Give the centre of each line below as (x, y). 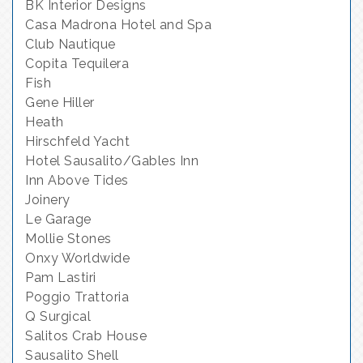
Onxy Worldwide (77, 258)
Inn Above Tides (77, 180)
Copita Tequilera (77, 63)
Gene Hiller (60, 102)
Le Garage (58, 219)
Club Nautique (70, 44)
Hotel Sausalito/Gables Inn (112, 160)
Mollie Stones (68, 238)
